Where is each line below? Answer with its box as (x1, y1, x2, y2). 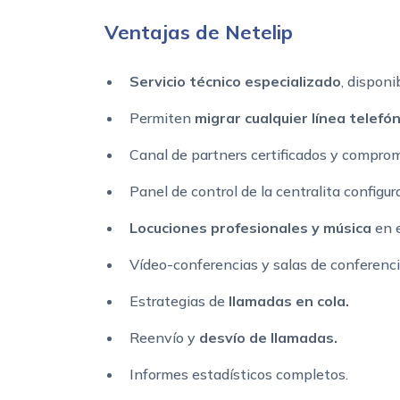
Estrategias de (129, 292, 229, 311)
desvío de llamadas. (196, 329, 337, 347)
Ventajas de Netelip (104, 20, 293, 46)
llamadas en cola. (229, 292, 349, 311)
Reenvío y (129, 329, 196, 347)
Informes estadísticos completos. (129, 365, 348, 384)
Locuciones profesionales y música (129, 219, 371, 237)
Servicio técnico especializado (129, 72, 341, 91)
